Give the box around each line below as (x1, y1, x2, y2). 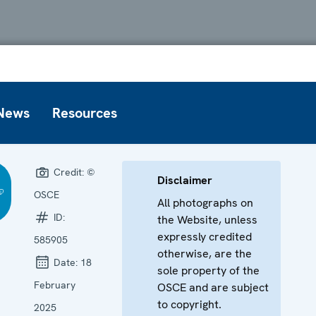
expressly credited (157, 229, 252, 244)
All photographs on (157, 195, 253, 210)
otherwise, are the (157, 245, 252, 261)
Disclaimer (157, 172, 212, 188)
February (34, 278, 75, 291)
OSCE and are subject (157, 279, 269, 295)
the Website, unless (157, 212, 257, 227)
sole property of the (157, 262, 260, 278)
